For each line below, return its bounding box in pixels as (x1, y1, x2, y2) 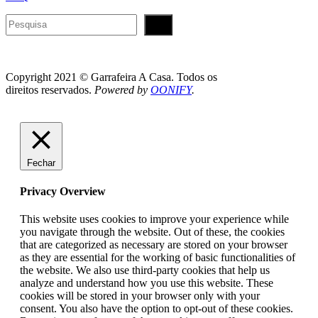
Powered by (94, 83, 150, 96)
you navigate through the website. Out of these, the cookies (20, 226, 285, 238)
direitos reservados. (6, 83, 94, 96)
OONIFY (150, 83, 192, 96)
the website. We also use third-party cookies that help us (20, 264, 270, 277)
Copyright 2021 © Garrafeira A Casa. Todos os (6, 70, 217, 83)
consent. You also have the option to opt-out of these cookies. (20, 302, 293, 315)
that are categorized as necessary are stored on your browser (20, 238, 287, 251)
